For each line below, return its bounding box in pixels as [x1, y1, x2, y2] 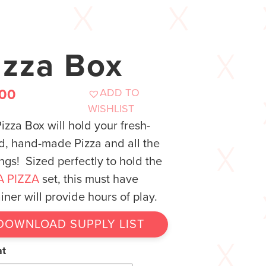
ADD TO [100, 86, 140, 100]
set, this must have [39, 172, 138, 187]
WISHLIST [88, 102, 134, 116]
